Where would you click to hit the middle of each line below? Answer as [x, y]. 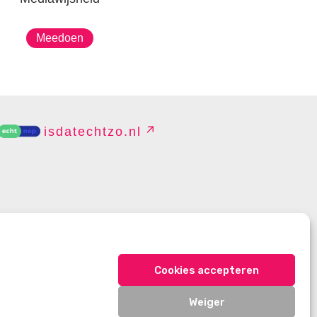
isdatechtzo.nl [92, 131]
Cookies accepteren [207, 270]
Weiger [207, 302]
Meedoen [60, 38]
